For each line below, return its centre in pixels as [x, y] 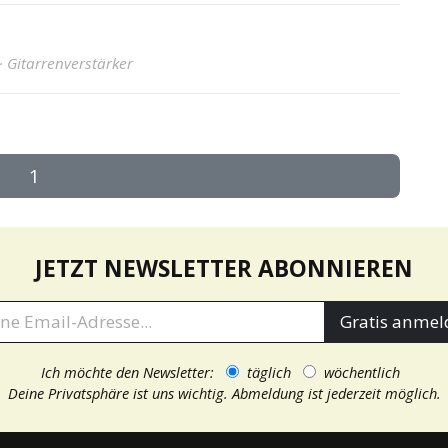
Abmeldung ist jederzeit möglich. [336, 392]
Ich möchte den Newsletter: [133, 371]
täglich [268, 371]
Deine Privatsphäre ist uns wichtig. [119, 392]
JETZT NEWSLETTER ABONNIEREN [224, 269]
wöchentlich [361, 371]
